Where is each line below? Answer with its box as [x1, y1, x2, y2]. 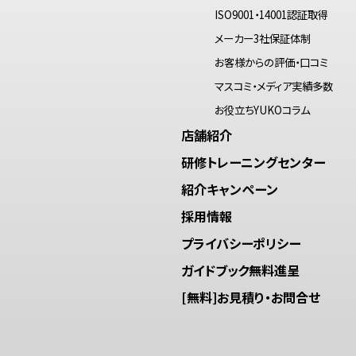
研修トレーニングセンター [181, 152, 326, 172]
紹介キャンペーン [181, 179, 279, 199]
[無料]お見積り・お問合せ [181, 287, 321, 307]
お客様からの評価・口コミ [215, 53, 329, 70]
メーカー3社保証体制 [215, 29, 311, 46]
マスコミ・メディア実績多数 [215, 77, 334, 94]
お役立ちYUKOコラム [215, 101, 311, 118]
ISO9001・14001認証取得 [215, 6, 329, 22]
